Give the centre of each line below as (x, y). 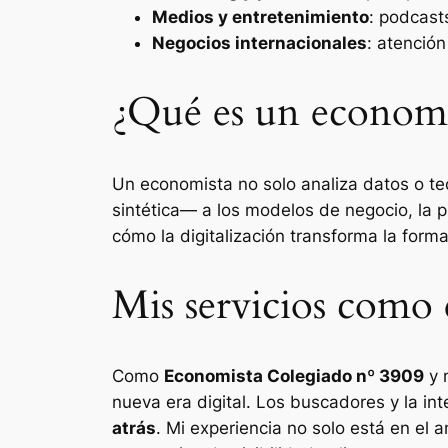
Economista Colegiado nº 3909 (294, 376)
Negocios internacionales (259, 43)
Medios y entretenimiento (260, 17)
